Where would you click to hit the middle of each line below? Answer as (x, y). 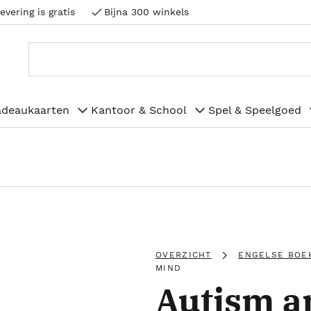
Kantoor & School (139, 110)
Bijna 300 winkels (146, 12)
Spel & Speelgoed (255, 110)
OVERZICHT (184, 255)
